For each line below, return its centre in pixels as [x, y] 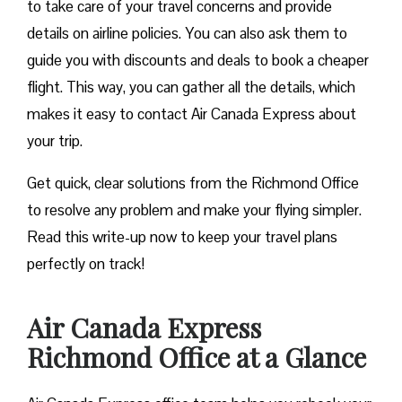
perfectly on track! [86, 264]
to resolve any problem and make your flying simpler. [194, 210]
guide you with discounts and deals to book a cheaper [198, 61]
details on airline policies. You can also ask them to [187, 34]
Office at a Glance [262, 358]
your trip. [55, 141]
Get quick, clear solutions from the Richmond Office [193, 184]
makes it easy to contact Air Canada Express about [192, 114]
